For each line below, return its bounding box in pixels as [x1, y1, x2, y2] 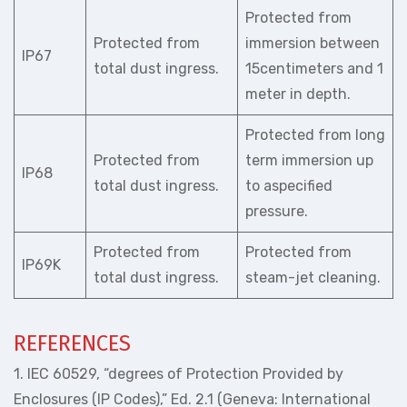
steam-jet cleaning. [245, 269, 381, 286]
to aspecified [245, 177, 333, 194]
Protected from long [245, 126, 385, 144]
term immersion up [245, 152, 373, 169]
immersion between [245, 35, 380, 52]
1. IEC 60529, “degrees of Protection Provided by [14, 364, 343, 382]
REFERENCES [14, 331, 131, 356]
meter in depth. [245, 85, 351, 103]
